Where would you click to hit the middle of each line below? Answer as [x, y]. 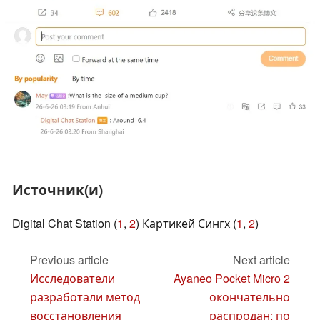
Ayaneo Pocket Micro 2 [232, 278]
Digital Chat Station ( [65, 224]
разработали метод [85, 296]
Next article [261, 259]
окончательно [250, 296]
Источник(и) [57, 190]
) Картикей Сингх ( [186, 224]
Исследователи [72, 278]
